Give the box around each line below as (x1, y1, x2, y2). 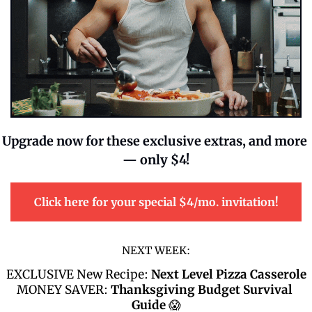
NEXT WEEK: (122, 243, 190, 257)
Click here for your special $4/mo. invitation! (33, 194, 279, 209)
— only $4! (123, 151, 189, 168)
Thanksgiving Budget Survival (111, 281, 292, 297)
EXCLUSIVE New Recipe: (6, 266, 151, 282)
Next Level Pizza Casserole (150, 266, 306, 282)
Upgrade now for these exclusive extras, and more (2, 132, 307, 149)
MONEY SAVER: (17, 281, 111, 297)
